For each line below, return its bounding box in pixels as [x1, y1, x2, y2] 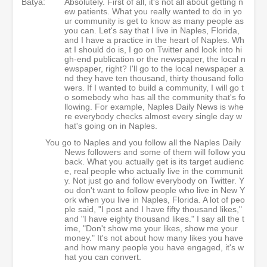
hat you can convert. [64, 252, 144, 262]
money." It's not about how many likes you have [64, 232, 243, 243]
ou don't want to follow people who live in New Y [64, 185, 245, 195]
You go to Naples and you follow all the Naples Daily [45, 137, 241, 147]
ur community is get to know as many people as [64, 15, 244, 26]
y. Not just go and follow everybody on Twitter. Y [64, 175, 244, 185]
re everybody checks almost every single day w [64, 111, 242, 121]
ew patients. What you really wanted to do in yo [64, 6, 242, 16]
